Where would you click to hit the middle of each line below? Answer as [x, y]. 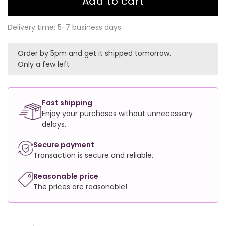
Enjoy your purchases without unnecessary [117, 113]
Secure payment [64, 145]
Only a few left [44, 64]
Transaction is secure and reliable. [93, 155]
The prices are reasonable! [80, 186]
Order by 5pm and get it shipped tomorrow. [94, 53]
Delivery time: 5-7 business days [64, 27]
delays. [54, 124]
